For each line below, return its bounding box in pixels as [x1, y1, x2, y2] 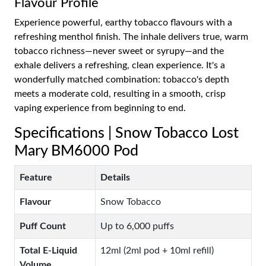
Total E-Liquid [20, 245, 77, 255]
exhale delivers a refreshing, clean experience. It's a [14, 60, 225, 70]
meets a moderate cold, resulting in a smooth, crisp [14, 88, 226, 99]
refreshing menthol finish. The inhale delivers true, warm [14, 31, 248, 42]
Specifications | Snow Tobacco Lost [14, 125, 239, 141]
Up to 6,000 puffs [100, 221, 174, 231]
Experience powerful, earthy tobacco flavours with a [14, 17, 232, 27]
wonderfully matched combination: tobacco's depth [14, 74, 229, 84]
